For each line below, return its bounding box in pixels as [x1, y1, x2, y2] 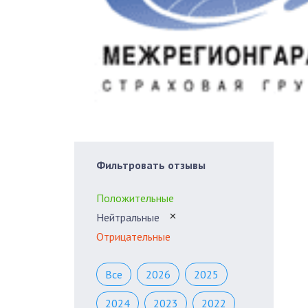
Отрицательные [96, 229, 170, 243]
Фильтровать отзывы [96, 157, 206, 172]
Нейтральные [96, 210, 159, 224]
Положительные [96, 190, 174, 205]
